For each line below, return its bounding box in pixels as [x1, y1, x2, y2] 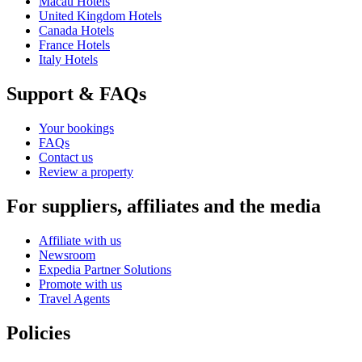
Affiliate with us [39, 233, 121, 247]
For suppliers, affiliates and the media [6, 195, 321, 217]
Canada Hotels [39, 23, 114, 38]
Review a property [39, 164, 133, 179]
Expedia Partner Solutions [39, 262, 171, 276]
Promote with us [39, 276, 122, 291]
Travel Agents [39, 291, 110, 305]
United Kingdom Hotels [39, 9, 162, 23]
